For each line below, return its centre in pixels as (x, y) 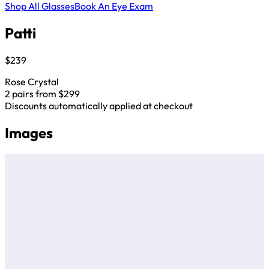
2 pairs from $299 (42, 93)
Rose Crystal (32, 81)
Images (29, 132)
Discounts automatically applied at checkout (99, 105)
